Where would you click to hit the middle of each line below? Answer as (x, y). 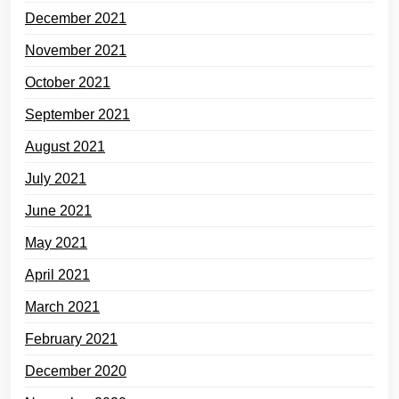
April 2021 (57, 275)
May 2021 (56, 243)
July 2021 (56, 179)
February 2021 (71, 339)
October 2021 (68, 82)
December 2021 (76, 18)
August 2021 (65, 147)
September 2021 (77, 114)
